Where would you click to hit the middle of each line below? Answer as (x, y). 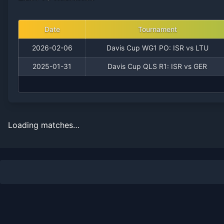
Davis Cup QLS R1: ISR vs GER (157, 66)
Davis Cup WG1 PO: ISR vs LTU (157, 48)
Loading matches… (44, 125)
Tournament (157, 29)
